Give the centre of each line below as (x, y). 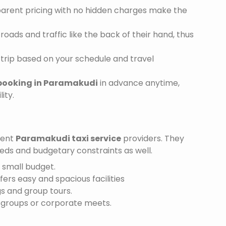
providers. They (153, 139)
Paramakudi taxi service (68, 139)
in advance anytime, (139, 83)
